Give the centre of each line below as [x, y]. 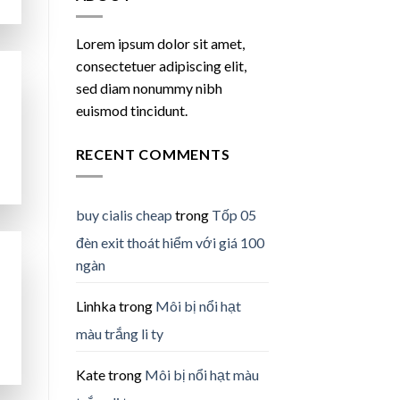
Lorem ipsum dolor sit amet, [160, 44]
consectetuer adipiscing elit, [161, 66]
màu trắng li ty [119, 333]
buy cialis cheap [124, 214]
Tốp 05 [233, 214]
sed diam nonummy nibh [149, 88]
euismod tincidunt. [131, 111]
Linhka [96, 305]
